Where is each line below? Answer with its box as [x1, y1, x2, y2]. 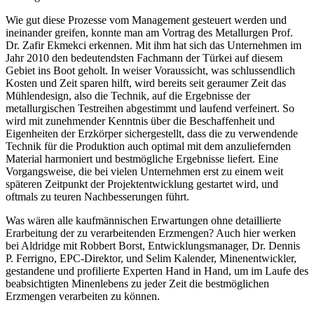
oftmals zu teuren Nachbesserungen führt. [6, 190, 189, 203]
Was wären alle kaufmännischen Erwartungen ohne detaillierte [6, 214, 281, 226]
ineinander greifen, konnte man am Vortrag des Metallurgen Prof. [6, 26, 293, 39]
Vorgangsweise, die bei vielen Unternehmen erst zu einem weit [6, 165, 283, 177]
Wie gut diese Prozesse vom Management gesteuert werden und [6, 13, 287, 26]
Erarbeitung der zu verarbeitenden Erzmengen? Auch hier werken [6, 226, 296, 239]
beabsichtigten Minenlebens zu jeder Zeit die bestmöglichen [6, 277, 269, 289]
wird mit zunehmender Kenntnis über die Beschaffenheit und [6, 114, 275, 127]
